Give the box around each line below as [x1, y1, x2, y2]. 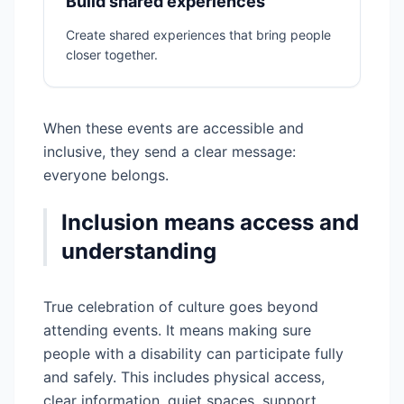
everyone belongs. [43, 166, 169, 184]
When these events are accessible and [43, 119, 304, 137]
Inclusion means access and [61, 209, 359, 235]
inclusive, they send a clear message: [43, 142, 296, 161]
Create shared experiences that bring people [66, 27, 331, 42]
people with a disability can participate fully [43, 344, 344, 363]
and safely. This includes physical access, [43, 368, 325, 386]
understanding [61, 238, 216, 264]
